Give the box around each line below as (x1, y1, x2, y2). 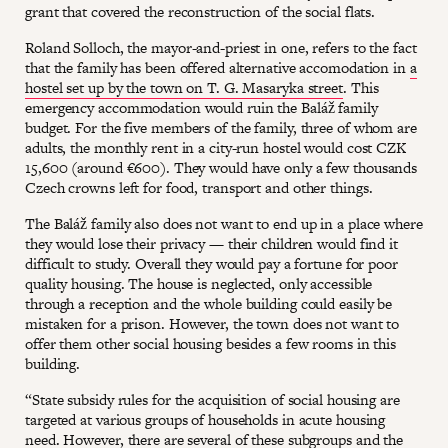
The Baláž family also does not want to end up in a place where (25, 212, 423, 234)
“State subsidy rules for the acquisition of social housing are (25, 388, 400, 410)
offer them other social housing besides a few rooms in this (25, 332, 397, 354)
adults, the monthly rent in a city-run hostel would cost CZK (25, 136, 406, 158)
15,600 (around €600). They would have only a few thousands (25, 156, 418, 178)
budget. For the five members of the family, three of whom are (25, 116, 417, 138)
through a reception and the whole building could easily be (25, 292, 393, 314)
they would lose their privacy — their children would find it (25, 232, 398, 254)
